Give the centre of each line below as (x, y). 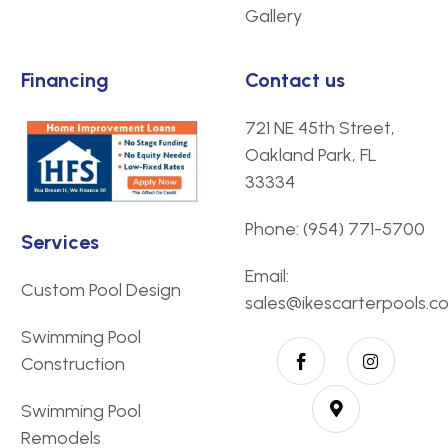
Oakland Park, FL (311, 155)
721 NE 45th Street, (320, 128)
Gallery (273, 16)
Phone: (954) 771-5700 (335, 229)
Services (60, 242)
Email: (267, 276)
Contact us (295, 80)
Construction (73, 364)
